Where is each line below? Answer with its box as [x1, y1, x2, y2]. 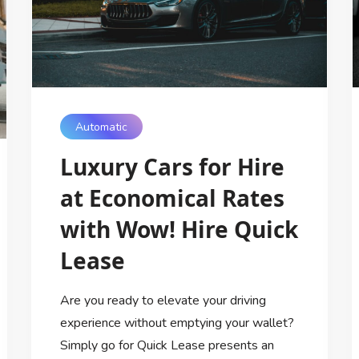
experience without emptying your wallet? [59, 314, 294, 333]
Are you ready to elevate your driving [59, 292, 266, 310]
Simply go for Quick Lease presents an [59, 337, 274, 355]
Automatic [75, 119, 127, 135]
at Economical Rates [59, 183, 284, 214]
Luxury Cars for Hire [59, 151, 284, 183]
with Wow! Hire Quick [59, 214, 298, 245]
